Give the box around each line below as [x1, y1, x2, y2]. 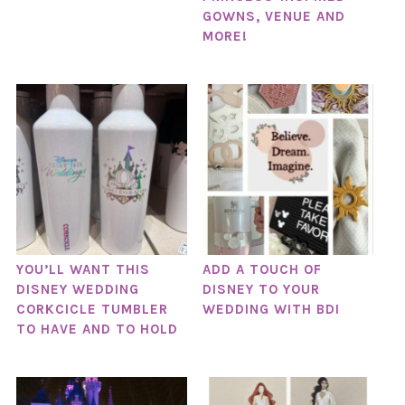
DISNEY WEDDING [15, 281, 139, 298]
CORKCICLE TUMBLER [15, 301, 168, 318]
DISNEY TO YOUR [202, 281, 320, 298]
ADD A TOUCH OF [202, 261, 322, 278]
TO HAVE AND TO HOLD [15, 321, 178, 338]
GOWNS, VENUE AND [202, 7, 345, 24]
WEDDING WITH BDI [202, 301, 340, 318]
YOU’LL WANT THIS [15, 261, 150, 278]
